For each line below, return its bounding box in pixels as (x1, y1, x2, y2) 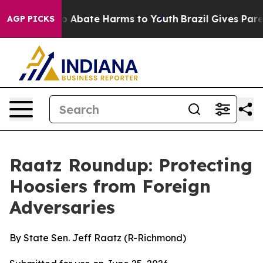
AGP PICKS (7, 14, 55, 24)
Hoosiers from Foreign (9, 175, 211, 197)
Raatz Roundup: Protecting (9, 154, 252, 176)
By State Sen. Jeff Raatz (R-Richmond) (9, 232, 186, 244)
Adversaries (9, 196, 115, 218)
